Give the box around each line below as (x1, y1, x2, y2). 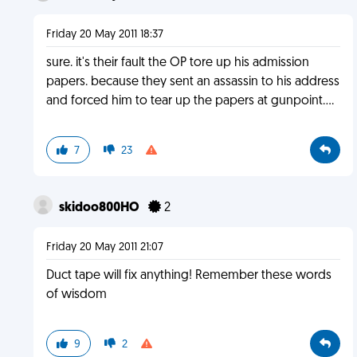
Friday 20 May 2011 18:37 (45, 29, 163, 41)
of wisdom (45, 288, 107, 301)
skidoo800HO (58, 202, 142, 214)
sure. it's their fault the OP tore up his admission (45, 57, 309, 69)
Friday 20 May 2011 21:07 (45, 241, 163, 253)
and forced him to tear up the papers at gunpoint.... (45, 95, 334, 108)
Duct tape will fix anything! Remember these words (45, 269, 331, 282)
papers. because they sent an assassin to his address (45, 76, 339, 88)
